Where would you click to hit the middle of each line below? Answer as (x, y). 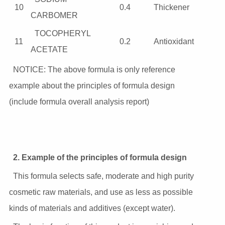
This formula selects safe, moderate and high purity (103, 176)
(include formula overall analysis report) (79, 102)
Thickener (171, 8)
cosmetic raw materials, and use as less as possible (101, 192)
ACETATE (49, 50)
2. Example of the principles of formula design (100, 158)
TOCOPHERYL (62, 34)
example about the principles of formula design (92, 86)
